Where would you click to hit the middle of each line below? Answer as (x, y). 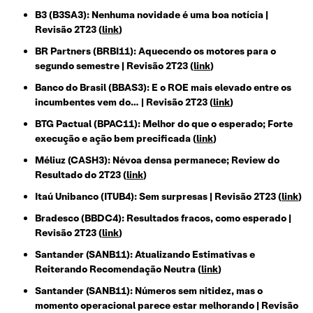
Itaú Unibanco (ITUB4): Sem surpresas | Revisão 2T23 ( (158, 197)
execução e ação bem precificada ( (116, 139)
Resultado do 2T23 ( (81, 175)
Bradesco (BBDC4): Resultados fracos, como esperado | (163, 218)
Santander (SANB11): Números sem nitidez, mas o (149, 291)
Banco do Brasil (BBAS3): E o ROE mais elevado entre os (163, 88)
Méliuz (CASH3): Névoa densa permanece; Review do (157, 160)
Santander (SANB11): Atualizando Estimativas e (145, 255)
